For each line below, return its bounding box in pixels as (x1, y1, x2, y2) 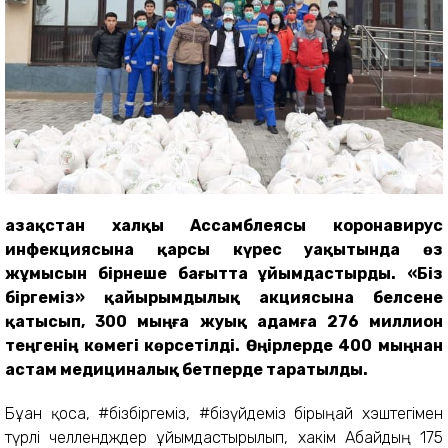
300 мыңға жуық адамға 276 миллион (95, 312, 444, 331)
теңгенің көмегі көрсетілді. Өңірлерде (5, 336, 339, 355)
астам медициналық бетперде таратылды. (5, 360, 368, 379)
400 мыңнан (338, 336, 444, 355)
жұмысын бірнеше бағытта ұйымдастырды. (5, 264, 407, 283)
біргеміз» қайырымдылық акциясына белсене (5, 288, 443, 307)
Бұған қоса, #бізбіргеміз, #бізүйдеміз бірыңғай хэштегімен (5, 404, 443, 423)
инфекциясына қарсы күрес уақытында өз (5, 240, 443, 259)
